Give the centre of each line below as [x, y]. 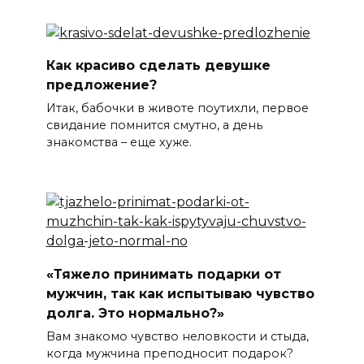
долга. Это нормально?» [135, 313]
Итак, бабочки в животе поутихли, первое [177, 108]
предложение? [101, 84]
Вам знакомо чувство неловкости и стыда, [177, 336]
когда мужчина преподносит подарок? [169, 353]
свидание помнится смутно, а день [154, 125]
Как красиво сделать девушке [158, 65]
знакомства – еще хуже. [119, 142]
